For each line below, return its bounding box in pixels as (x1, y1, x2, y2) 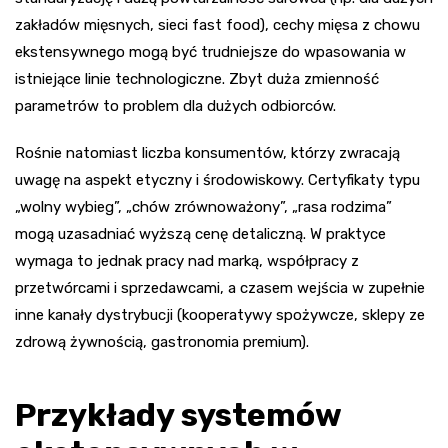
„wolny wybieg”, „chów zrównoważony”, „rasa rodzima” (15, 198, 392, 217)
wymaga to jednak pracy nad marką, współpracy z (15, 252, 359, 271)
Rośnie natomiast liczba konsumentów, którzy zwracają (15, 144, 400, 163)
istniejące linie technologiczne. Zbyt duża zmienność (15, 70, 379, 89)
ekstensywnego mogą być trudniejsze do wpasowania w (15, 43, 406, 62)
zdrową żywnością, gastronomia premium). (15, 333, 309, 352)
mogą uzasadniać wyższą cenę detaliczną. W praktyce (15, 225, 386, 244)
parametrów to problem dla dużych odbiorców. (15, 97, 336, 116)
